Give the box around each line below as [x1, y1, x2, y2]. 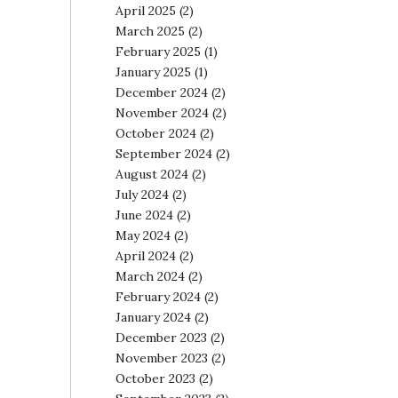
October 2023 [115, 370, 195, 386]
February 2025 [115, 44, 201, 60]
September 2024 [115, 146, 212, 162]
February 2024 [115, 289, 201, 305]
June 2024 [115, 207, 173, 223]
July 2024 [115, 187, 169, 203]
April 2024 [115, 248, 176, 264]
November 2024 [115, 105, 209, 121]
